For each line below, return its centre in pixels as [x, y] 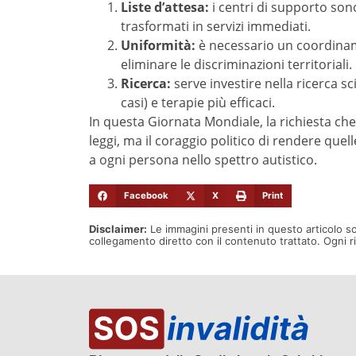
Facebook [146, 196]
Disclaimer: [118, 228]
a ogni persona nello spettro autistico [201, 159]
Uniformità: [158, 45]
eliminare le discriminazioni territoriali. [236, 64]
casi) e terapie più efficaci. [198, 102]
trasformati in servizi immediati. [216, 26]
